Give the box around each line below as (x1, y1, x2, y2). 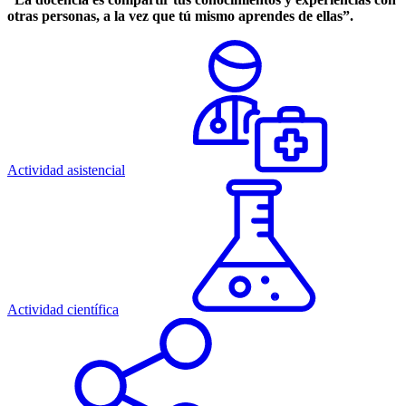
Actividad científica (7, 302, 119, 318)
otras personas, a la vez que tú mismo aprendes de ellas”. (7, 8, 353, 24)
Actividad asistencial (7, 162, 125, 179)
